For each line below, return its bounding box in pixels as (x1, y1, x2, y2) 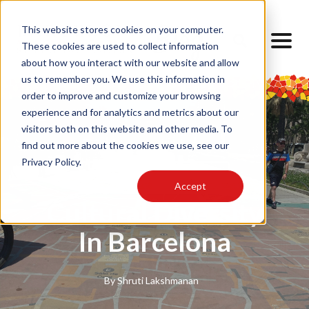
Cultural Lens (154, 165, 221, 179)
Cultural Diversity (46, 197, 263, 229)
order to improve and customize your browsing (21, 89, 221, 101)
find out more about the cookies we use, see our (21, 139, 229, 151)
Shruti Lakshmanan (117, 275, 199, 287)
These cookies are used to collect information (21, 39, 219, 52)
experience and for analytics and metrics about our (21, 106, 239, 118)
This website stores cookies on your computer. (21, 23, 223, 35)
